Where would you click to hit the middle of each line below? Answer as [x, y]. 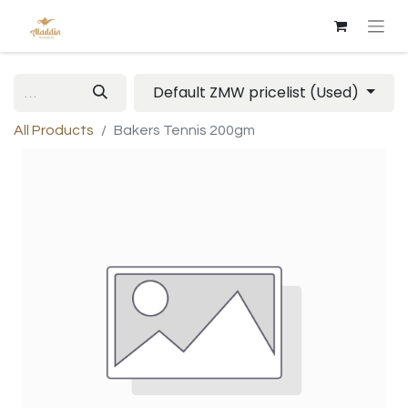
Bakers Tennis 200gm [184, 131]
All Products [54, 131]
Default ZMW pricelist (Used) [258, 93]
